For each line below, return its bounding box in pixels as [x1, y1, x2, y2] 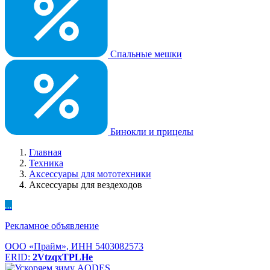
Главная [29, 147, 61, 157]
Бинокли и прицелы [108, 127, 193, 137]
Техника [29, 158, 63, 168]
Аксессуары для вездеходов [29, 180, 142, 190]
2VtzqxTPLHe [33, 252, 93, 262]
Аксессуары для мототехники [29, 169, 151, 179]
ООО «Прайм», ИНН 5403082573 [5, 241, 143, 251]
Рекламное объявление [5, 221, 99, 231]
